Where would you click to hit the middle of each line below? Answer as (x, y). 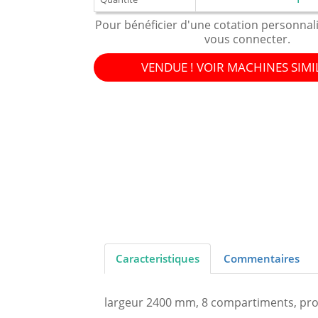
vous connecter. (247, 39)
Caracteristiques (158, 258)
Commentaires (262, 258)
